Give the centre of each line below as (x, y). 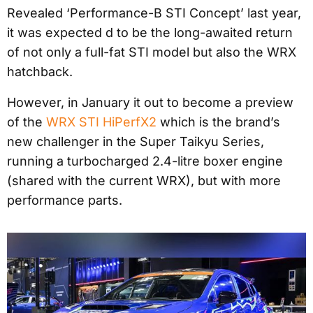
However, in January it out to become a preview (150, 102)
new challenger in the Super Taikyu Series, (136, 141)
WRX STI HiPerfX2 (101, 122)
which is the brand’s (218, 122)
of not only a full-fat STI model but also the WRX (152, 52)
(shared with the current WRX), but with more (144, 180)
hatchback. (40, 71)
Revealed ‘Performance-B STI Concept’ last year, (154, 13)
